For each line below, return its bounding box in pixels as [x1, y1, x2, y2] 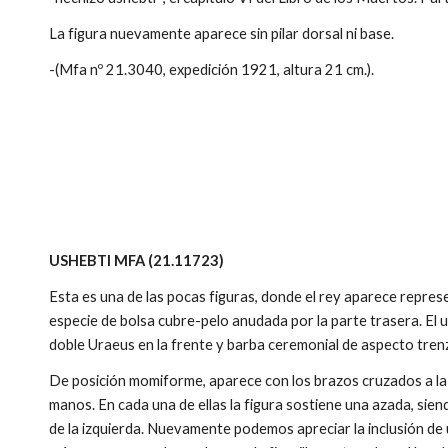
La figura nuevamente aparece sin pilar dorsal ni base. [49, 25, 395, 42]
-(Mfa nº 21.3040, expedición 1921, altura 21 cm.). [49, 61, 375, 78]
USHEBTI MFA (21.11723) [49, 252, 225, 269]
